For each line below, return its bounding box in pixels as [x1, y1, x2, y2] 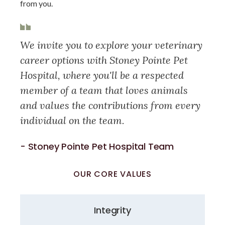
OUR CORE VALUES [73, 168, 152, 180]
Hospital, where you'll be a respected [20, 68, 184, 81]
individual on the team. [20, 114, 125, 127]
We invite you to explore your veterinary [20, 38, 202, 51]
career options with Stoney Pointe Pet [20, 53, 188, 66]
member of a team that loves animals [20, 83, 188, 96]
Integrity [94, 203, 131, 216]
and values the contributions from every [20, 98, 200, 111]
